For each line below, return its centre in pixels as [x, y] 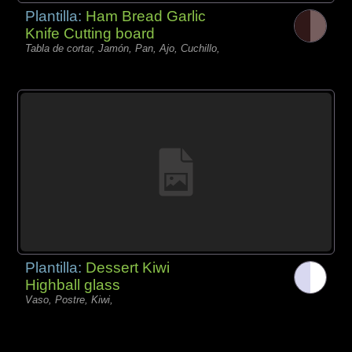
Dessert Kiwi [128, 268]
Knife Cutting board [90, 33]
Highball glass [73, 285]
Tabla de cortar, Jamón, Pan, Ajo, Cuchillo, [123, 48]
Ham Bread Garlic [146, 16]
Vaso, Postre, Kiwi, [70, 300]
